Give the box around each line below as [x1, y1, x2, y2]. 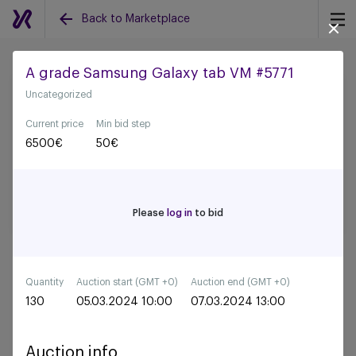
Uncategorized [25, 90, 92, 99]
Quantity [25, 277, 64, 287]
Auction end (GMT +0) [191, 277, 290, 287]
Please [133, 208, 167, 218]
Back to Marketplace [82, 14, 190, 25]
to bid [192, 208, 223, 218]
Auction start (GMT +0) [76, 277, 178, 287]
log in [167, 208, 192, 218]
